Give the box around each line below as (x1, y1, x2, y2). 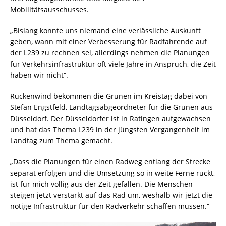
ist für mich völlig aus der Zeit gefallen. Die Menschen (10, 179, 193, 189)
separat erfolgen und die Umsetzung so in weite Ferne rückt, (10, 167, 215, 178)
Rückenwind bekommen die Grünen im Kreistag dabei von (10, 91, 207, 101)
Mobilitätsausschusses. (10, 4, 89, 14)
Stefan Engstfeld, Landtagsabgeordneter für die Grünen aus (10, 102, 213, 112)
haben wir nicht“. (10, 70, 68, 80)
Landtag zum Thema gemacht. (10, 135, 112, 145)
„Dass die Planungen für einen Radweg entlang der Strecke (10, 156, 210, 166)
